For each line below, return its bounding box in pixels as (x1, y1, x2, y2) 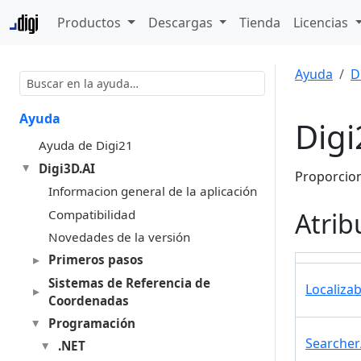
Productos (57, 14, 125, 31)
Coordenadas (48, 292, 129, 309)
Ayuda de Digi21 (38, 137, 133, 154)
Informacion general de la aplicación (48, 183, 257, 200)
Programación (48, 315, 135, 332)
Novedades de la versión (48, 228, 190, 245)
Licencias (293, 14, 352, 31)
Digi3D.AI (38, 160, 95, 176)
